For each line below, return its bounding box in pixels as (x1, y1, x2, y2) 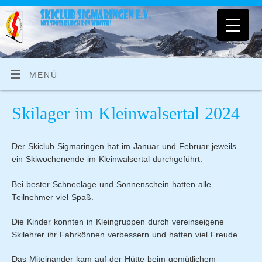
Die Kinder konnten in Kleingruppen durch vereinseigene (12, 217, 225, 226)
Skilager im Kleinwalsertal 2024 (12, 104, 240, 123)
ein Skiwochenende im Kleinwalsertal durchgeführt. (12, 155, 203, 164)
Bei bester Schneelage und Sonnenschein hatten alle (12, 180, 212, 189)
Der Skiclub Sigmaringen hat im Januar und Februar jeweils (12, 142, 237, 151)
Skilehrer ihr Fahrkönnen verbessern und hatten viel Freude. (12, 230, 240, 239)
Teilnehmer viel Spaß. (12, 192, 94, 202)
